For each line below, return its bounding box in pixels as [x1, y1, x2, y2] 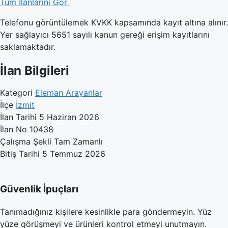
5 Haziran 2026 [39, 112, 99, 122]
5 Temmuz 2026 [42, 149, 105, 159]
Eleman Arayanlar [35, 88, 102, 98]
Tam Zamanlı [54, 136, 103, 147]
